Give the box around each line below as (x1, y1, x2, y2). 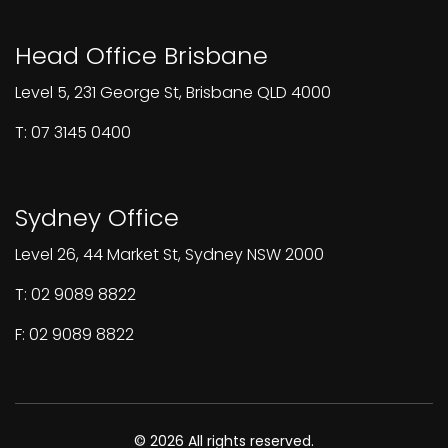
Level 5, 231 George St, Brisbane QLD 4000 (15, 81, 331, 104)
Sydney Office (15, 201, 179, 234)
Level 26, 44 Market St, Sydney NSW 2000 (15, 243, 324, 266)
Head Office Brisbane (15, 39, 268, 72)
